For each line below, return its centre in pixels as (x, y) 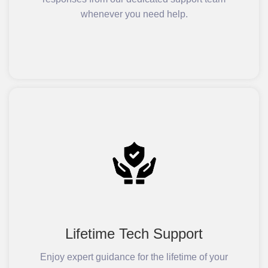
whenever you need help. (134, 14)
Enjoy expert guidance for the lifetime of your (134, 257)
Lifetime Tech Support (134, 234)
